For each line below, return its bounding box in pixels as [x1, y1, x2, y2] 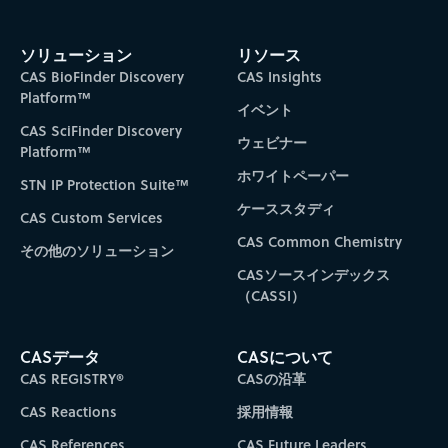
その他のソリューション [19, 239, 174, 261]
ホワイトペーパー [237, 164, 350, 186]
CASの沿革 [237, 368, 307, 390]
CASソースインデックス [237, 263, 391, 285]
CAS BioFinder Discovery [19, 65, 184, 87]
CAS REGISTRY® [19, 368, 124, 390]
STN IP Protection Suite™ [19, 173, 189, 195]
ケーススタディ [237, 197, 336, 219]
